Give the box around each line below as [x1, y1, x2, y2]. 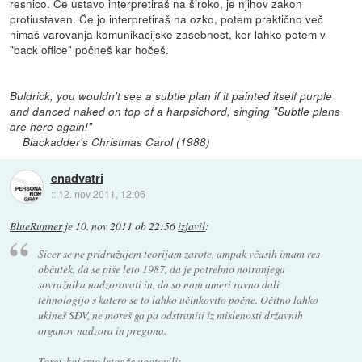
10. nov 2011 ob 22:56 [75, 219, 176, 234]
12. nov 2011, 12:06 [57, 187, 145, 201]
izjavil [178, 219, 206, 234]
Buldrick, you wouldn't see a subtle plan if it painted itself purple [10, 87, 333, 103]
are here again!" [10, 118, 93, 134]
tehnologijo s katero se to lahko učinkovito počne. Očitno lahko [37, 291, 318, 307]
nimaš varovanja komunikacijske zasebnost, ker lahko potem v [10, 25, 326, 42]
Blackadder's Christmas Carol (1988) [10, 133, 211, 149]
